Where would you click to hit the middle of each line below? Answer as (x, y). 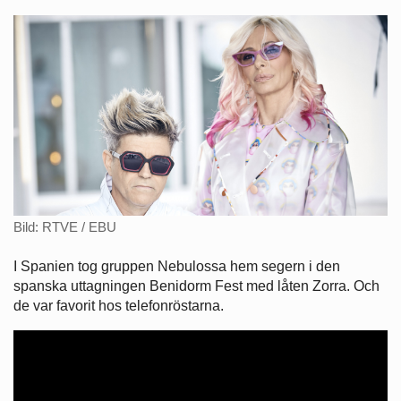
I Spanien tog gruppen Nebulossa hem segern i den (177, 266)
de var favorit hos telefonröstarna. (119, 305)
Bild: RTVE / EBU (65, 227)
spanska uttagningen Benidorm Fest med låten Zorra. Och (196, 286)
